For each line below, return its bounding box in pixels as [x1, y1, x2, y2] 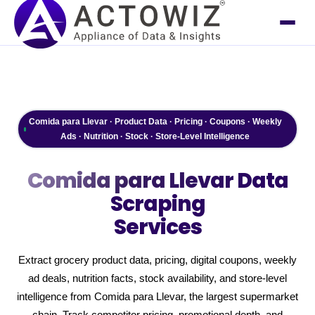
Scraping [110, 189, 205, 218]
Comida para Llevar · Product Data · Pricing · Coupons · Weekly [28, 116, 282, 127]
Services [113, 212, 202, 241]
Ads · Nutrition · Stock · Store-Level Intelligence [60, 131, 250, 141]
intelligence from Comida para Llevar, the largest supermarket [17, 291, 298, 302]
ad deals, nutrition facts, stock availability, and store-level [28, 273, 287, 284]
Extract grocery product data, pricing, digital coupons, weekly [18, 255, 297, 266]
